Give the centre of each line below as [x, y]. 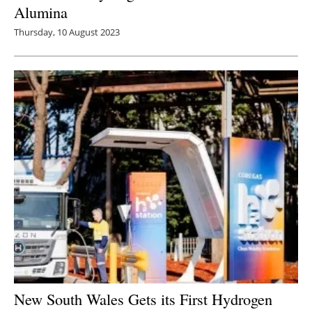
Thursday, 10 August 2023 [67, 32]
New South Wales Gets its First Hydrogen [143, 299]
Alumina [41, 12]
